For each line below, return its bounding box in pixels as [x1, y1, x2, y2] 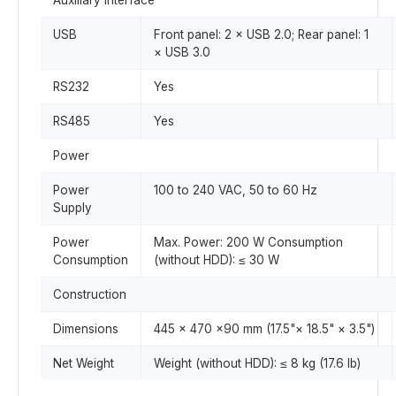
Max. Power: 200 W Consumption [154, 235, 343, 249]
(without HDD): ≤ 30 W [154, 253, 279, 267]
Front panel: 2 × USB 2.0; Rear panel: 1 [154, 27, 369, 42]
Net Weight [53, 356, 114, 370]
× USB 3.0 [154, 45, 210, 59]
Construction [53, 287, 126, 301]
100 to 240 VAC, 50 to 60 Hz [154, 183, 317, 197]
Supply [53, 201, 92, 215]
